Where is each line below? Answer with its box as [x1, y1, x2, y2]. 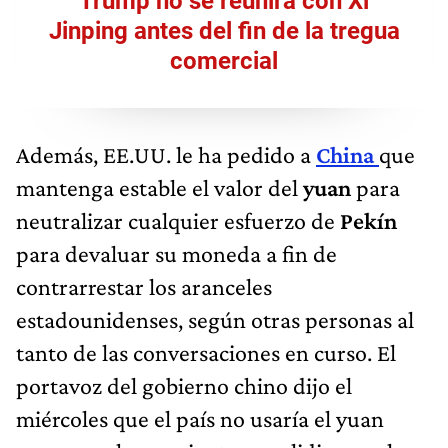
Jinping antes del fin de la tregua [48, 16, 400, 45]
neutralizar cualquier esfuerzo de [16, 206, 340, 234]
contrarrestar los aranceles [16, 272, 272, 300]
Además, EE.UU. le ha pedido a [16, 140, 316, 168]
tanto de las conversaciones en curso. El [16, 338, 396, 366]
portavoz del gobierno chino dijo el [16, 371, 352, 399]
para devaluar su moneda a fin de [16, 239, 337, 267]
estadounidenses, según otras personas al [16, 305, 414, 333]
